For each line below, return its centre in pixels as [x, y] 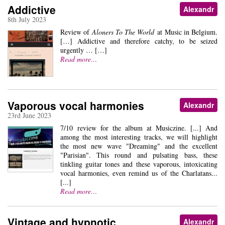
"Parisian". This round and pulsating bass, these [139, 155]
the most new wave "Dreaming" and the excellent [139, 146]
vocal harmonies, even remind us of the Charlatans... [139, 173]
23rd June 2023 [29, 116]
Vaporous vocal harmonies [76, 106]
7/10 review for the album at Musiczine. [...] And [139, 128]
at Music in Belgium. [186, 32]
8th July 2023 [27, 20]
